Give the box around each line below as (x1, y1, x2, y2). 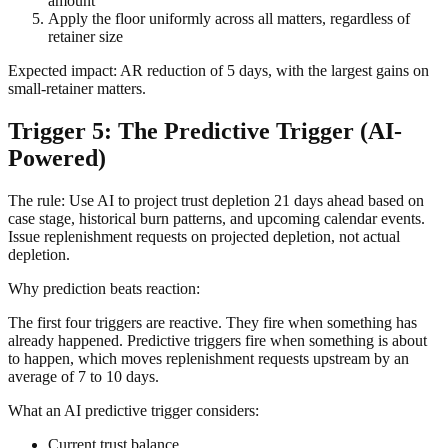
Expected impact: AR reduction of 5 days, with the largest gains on (8, 62, 429, 80)
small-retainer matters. (8, 80, 146, 98)
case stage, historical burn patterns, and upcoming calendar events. (8, 210, 425, 228)
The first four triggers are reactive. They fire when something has (8, 314, 417, 332)
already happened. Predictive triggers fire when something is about (8, 332, 427, 350)
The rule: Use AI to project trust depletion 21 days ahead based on (8, 192, 424, 210)
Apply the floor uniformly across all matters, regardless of (48, 10, 410, 28)
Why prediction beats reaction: (8, 280, 200, 298)
